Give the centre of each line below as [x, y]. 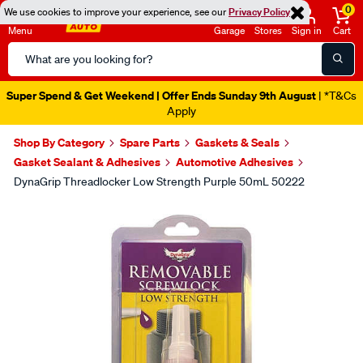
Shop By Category [59, 142]
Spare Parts [150, 142]
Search [27, 51]
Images [49, 213]
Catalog [29, 70]
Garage [229, 30]
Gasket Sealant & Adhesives [87, 162]
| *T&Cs [336, 96]
